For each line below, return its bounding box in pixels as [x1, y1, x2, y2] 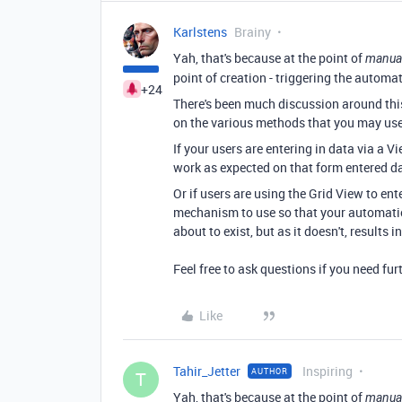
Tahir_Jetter [173, 362, 240, 380]
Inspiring [302, 362, 353, 380]
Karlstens [173, 22, 227, 40]
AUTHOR [251, 364, 288, 377]
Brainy [234, 22, 271, 40]
